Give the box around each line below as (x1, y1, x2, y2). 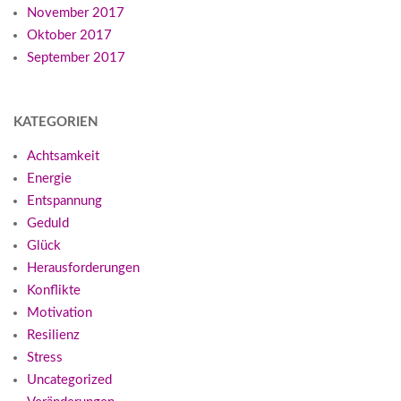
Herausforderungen (27, 261, 140, 276)
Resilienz (27, 328, 80, 343)
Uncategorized (27, 373, 112, 388)
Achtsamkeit (27, 149, 99, 164)
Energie (27, 172, 72, 186)
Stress (27, 351, 63, 365)
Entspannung (27, 194, 102, 209)
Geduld (27, 217, 69, 231)
